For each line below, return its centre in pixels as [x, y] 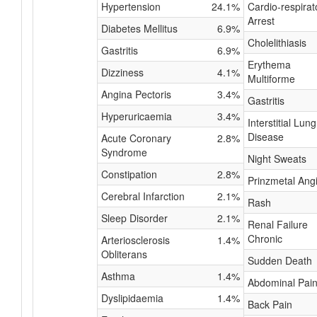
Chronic [265, 238]
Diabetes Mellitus [139, 28]
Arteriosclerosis [136, 240]
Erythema [269, 64]
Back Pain [270, 304]
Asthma [118, 276]
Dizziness [122, 72]
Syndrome [124, 152]
